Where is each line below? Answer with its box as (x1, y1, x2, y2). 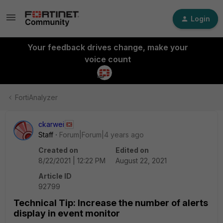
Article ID (38, 172, 72, 180)
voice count (84, 54, 131, 64)
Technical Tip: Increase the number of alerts (13, 198, 208, 208)
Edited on (115, 146, 149, 154)
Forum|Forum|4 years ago (59, 130, 144, 139)
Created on (38, 146, 78, 154)
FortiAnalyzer (15, 93, 58, 102)
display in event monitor (13, 208, 120, 219)
